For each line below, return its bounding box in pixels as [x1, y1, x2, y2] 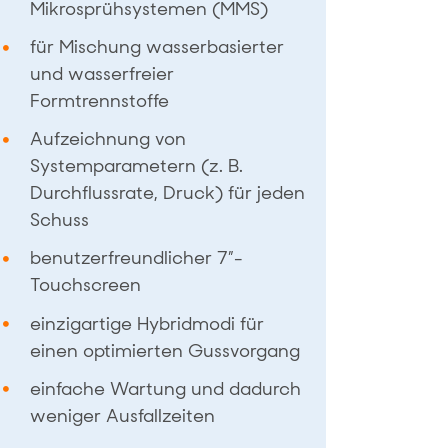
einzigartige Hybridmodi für [30, 311, 265, 336]
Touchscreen [30, 273, 142, 298]
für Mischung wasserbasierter [30, 34, 285, 59]
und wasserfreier [30, 61, 175, 86]
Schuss [30, 208, 90, 233]
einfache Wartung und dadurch [30, 376, 302, 401]
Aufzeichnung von [30, 127, 187, 152]
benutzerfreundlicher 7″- [30, 246, 244, 271]
